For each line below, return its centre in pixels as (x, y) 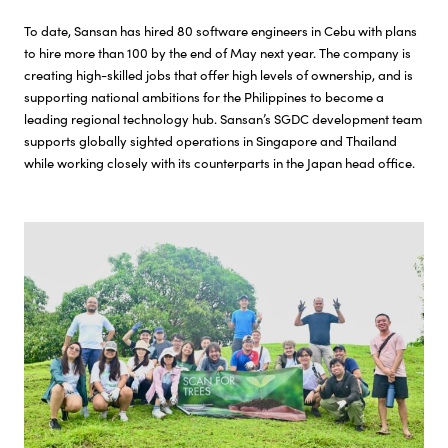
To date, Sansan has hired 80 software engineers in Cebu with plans (220, 31)
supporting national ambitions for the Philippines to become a (204, 97)
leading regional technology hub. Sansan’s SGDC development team (223, 119)
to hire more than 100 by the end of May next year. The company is (217, 53)
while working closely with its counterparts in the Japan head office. (219, 163)
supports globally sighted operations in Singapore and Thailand (210, 141)
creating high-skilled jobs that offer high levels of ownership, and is (218, 75)
